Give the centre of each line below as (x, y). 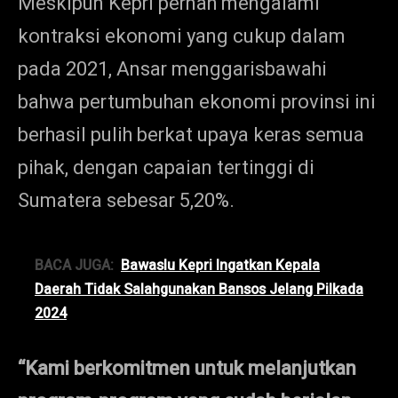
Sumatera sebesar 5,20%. (126, 200)
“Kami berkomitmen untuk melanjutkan (187, 368)
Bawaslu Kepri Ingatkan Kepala (220, 265)
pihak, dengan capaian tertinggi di (166, 167)
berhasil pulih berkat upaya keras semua (191, 135)
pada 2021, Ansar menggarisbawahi (172, 69)
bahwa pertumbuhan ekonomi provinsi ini (197, 102)
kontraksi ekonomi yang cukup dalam (182, 36)
